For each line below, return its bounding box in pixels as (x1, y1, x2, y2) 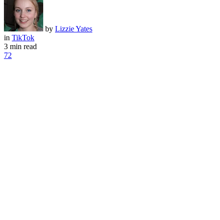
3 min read (4, 42, 37, 51)
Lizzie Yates (55, 24, 92, 33)
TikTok (12, 33, 34, 42)
